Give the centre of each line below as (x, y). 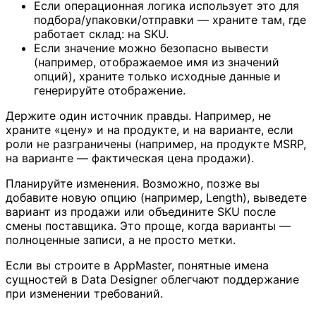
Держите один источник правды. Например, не (138, 116)
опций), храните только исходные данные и (157, 77)
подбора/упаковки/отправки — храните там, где (170, 20)
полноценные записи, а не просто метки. (121, 240)
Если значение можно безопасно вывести (151, 48)
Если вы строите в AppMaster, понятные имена (137, 266)
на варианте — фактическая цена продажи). (130, 158)
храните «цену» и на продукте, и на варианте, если (150, 130)
